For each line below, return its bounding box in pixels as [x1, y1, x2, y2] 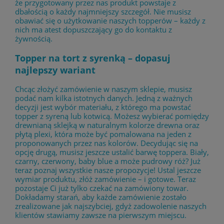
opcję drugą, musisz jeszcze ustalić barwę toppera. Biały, [15, 147, 209, 157]
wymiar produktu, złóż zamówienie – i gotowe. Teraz [15, 174, 196, 184]
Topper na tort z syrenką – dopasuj [15, 51, 170, 64]
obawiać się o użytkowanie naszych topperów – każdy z [15, 15, 205, 25]
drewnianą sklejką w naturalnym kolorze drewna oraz [15, 120, 199, 130]
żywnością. [15, 33, 52, 43]
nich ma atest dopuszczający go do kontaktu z [15, 24, 172, 34]
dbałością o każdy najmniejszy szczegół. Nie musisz [15, 6, 191, 16]
